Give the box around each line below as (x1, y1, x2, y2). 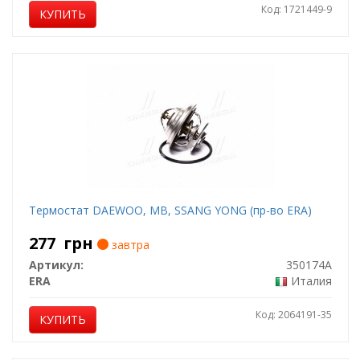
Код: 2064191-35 (255, 308, 332, 321)
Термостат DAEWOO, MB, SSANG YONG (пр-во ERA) (28, 202, 312, 218)
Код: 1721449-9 (260, 2, 332, 16)
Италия (290, 273, 332, 288)
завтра (108, 237, 149, 252)
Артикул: (28, 257, 84, 272)
